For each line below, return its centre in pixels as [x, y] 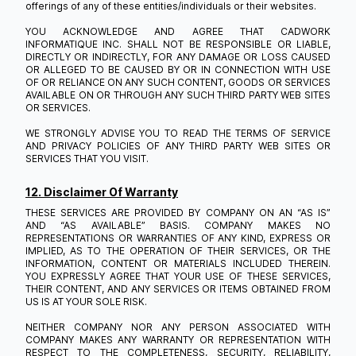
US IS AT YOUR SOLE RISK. [86, 302]
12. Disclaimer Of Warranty [102, 192]
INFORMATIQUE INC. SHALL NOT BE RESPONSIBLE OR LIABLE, [178, 44]
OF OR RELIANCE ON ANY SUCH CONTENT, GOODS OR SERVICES [178, 82]
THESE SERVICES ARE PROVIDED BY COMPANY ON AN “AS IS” [178, 213]
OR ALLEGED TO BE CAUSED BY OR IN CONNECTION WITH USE [178, 70]
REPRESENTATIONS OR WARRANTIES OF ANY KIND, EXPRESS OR [178, 238]
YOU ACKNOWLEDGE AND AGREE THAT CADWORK [178, 31]
